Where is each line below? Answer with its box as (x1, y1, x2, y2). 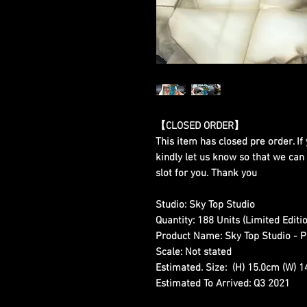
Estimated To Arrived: (156, 278, 251, 291)
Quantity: (156, 214, 195, 228)
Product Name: (156, 230, 222, 243)
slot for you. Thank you (156, 167, 257, 180)
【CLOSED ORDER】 (156, 120, 244, 133)
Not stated (182, 246, 232, 259)
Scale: (156, 246, 182, 259)
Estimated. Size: (156, 262, 227, 275)
